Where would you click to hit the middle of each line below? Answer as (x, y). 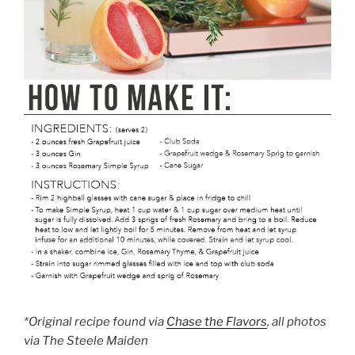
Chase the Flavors (217, 321)
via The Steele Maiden (86, 340)
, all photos (297, 321)
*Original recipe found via (95, 321)
